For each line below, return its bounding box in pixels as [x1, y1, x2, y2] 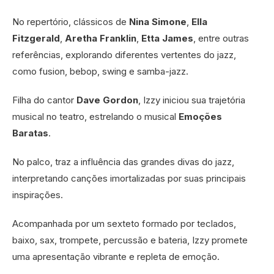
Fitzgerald [12, 32, 60, 44]
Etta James [141, 32, 193, 44]
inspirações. [12, 188, 63, 201]
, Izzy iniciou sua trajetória [138, 94, 245, 106]
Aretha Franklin [65, 32, 136, 44]
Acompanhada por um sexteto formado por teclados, [12, 217, 236, 229]
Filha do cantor [12, 94, 76, 106]
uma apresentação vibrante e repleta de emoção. [12, 250, 220, 262]
